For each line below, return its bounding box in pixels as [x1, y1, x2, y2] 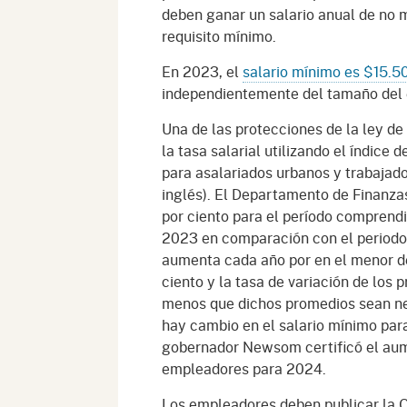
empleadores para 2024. [162, 358, 326, 380]
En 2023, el [162, 61, 243, 83]
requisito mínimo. [162, 25, 276, 47]
